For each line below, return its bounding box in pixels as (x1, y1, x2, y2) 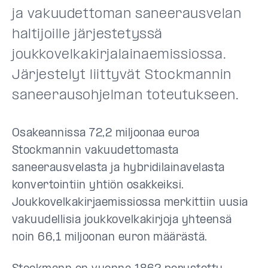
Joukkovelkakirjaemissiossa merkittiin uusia (12, 197, 248, 209)
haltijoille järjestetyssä (12, 27, 163, 42)
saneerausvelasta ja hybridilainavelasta (12, 162, 225, 174)
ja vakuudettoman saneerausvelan (12, 7, 242, 22)
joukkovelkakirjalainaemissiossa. (12, 47, 227, 62)
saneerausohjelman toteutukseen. (12, 88, 239, 103)
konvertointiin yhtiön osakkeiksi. (12, 179, 184, 191)
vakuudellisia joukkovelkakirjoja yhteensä (12, 214, 232, 226)
